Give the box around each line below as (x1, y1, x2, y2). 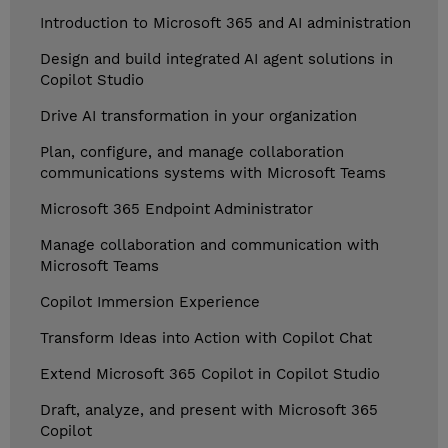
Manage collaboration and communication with (40, 236, 379, 255)
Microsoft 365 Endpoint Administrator (40, 200, 313, 219)
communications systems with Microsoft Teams (40, 164, 386, 183)
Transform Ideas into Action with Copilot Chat (40, 329, 372, 348)
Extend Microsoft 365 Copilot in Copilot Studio (40, 365, 380, 384)
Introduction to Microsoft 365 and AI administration (40, 14, 411, 33)
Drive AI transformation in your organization (40, 107, 357, 126)
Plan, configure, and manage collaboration (40, 143, 344, 162)
